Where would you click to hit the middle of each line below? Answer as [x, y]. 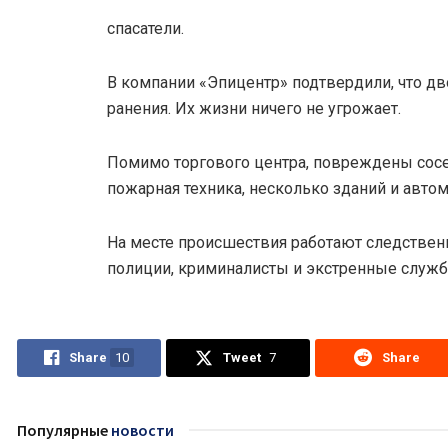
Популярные [62, 429]
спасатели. [145, 28]
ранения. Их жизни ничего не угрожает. [254, 108]
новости [141, 429]
